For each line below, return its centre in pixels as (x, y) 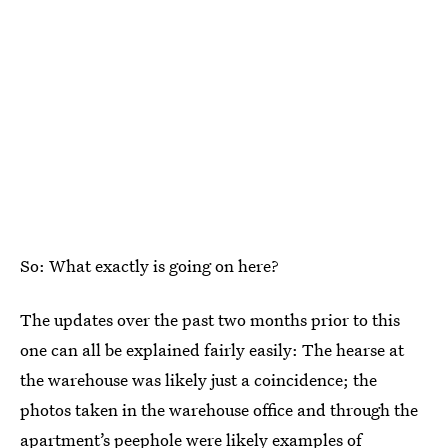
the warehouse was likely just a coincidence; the (198, 379)
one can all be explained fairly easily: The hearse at (212, 349)
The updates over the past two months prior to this (210, 319)
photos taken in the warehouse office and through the (219, 409)
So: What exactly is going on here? (149, 265)
